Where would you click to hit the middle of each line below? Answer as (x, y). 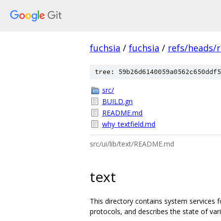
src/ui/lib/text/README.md (132, 144)
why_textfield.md (129, 124)
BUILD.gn (117, 101)
